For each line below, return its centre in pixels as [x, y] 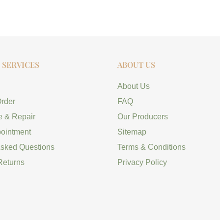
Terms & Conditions [151, 147]
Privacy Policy [142, 163]
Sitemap [132, 132]
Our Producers [143, 117]
